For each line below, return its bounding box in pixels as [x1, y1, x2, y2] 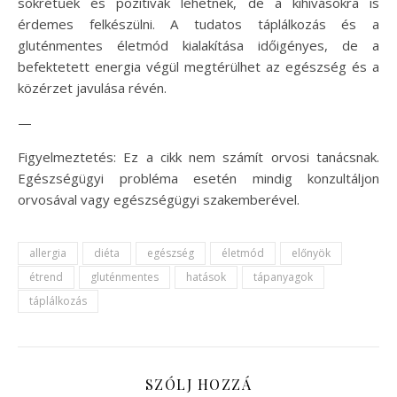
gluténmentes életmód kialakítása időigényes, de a [18, 35, 379, 54]
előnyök [292, 245, 331, 261]
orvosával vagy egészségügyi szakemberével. [18, 190, 300, 208]
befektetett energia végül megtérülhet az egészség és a [18, 57, 379, 75]
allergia [29, 245, 66, 261]
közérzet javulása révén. [18, 78, 167, 97]
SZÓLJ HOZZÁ [144, 374, 253, 393]
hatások [186, 269, 226, 284]
